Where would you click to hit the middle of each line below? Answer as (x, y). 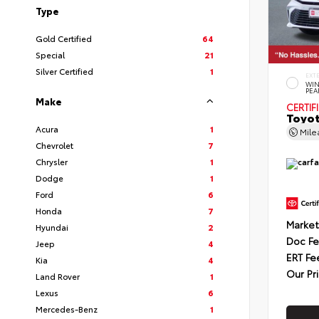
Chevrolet (54, 145)
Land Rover (58, 276)
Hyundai (52, 227)
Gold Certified (64, 38)
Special (50, 55)
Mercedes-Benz (67, 309)
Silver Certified (64, 71)
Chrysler (52, 162)
